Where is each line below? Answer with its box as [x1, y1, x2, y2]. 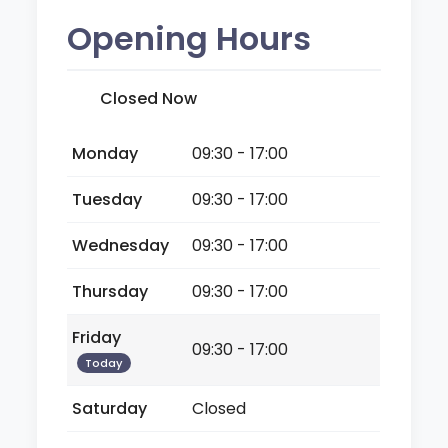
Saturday [72, 396, 148, 420]
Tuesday [72, 187, 143, 211]
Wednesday [72, 233, 170, 257]
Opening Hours [67, 15, 312, 61]
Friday [72, 325, 122, 349]
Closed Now [100, 86, 198, 110]
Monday [72, 141, 139, 165]
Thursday [72, 279, 149, 303]
